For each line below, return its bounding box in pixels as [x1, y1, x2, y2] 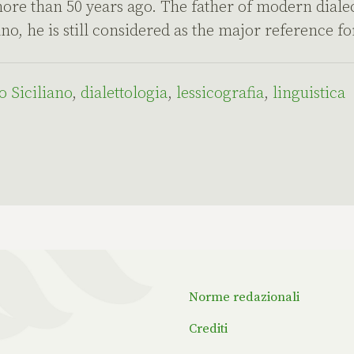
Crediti [189, 321, 228, 337]
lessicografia [176, 84, 264, 104]
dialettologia [81, 84, 168, 104]
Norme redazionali [189, 289, 299, 306]
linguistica [273, 84, 345, 104]
